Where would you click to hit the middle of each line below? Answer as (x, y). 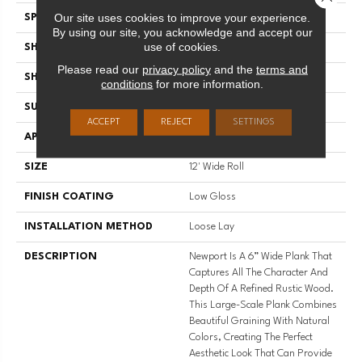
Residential (213, 137)
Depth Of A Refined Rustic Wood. (261, 288)
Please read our (99, 69)
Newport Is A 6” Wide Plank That (261, 256)
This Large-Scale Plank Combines (263, 305)
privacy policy (176, 69)
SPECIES (46, 17)
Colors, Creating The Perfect (251, 337)
